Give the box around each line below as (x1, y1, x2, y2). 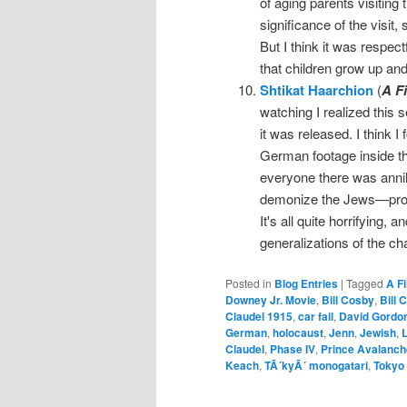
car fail (298, 308, 333, 325)
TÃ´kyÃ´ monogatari (264, 357, 368, 374)
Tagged (346, 275, 383, 292)
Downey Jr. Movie (225, 292, 316, 309)
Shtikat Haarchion (259, 79, 373, 100)
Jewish (360, 324, 396, 342)
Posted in (225, 275, 272, 292)
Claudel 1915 (225, 308, 293, 325)
